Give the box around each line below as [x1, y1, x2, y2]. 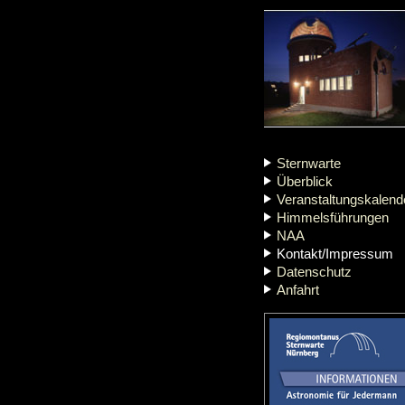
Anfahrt [277, 283, 319, 297]
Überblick [277, 174, 333, 189]
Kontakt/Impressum [277, 247, 393, 261]
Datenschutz [277, 265, 352, 279]
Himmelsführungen [277, 211, 389, 225]
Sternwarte [277, 156, 341, 171]
